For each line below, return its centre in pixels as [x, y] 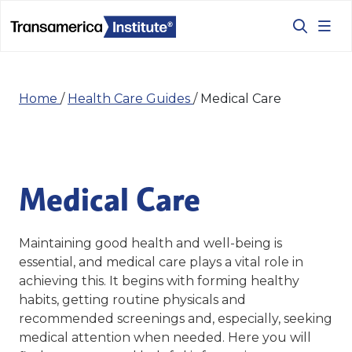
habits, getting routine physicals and [132, 299]
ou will [290, 337]
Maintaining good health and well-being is [150, 243]
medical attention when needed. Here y [144, 337]
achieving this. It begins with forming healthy [159, 280]
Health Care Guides [130, 98]
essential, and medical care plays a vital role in [161, 262]
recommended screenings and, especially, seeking [176, 318]
